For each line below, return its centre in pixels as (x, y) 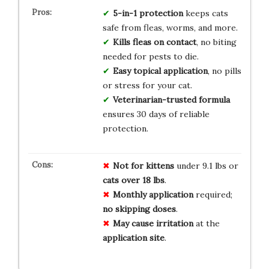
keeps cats (205, 13)
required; (213, 194)
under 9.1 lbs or (206, 165)
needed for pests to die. (150, 56)
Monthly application (153, 194)
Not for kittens (143, 165)
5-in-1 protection (148, 13)
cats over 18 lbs (133, 180)
